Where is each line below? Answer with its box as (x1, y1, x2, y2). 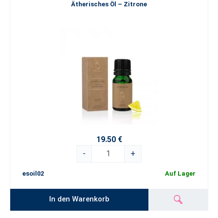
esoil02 (22, 170, 44, 178)
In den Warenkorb (49, 194, 110, 203)
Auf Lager (165, 170, 196, 178)
